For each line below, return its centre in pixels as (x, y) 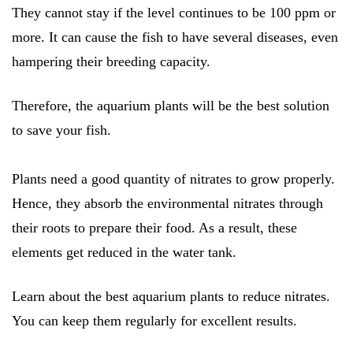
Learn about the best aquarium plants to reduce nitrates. (171, 296)
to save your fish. (61, 130)
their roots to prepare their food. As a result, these (154, 227)
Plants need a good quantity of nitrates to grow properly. (173, 178)
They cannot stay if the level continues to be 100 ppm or (174, 12)
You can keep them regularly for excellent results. (156, 320)
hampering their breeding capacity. (111, 61)
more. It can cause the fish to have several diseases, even (175, 37)
